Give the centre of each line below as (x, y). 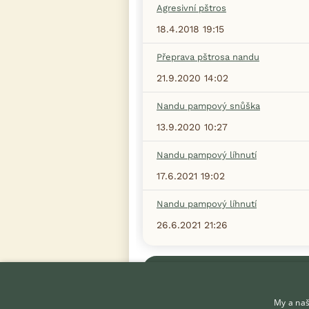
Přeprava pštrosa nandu (208, 57)
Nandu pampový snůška (208, 106)
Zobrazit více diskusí (246, 269)
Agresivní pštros (191, 8)
